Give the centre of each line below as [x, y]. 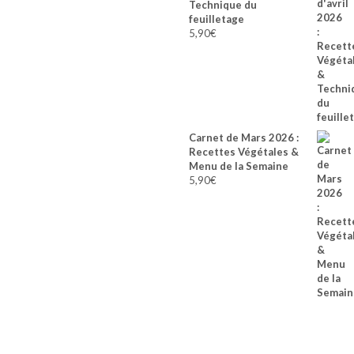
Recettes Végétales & [244, 152]
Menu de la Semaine [239, 166]
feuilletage [217, 19]
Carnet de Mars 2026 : [244, 137]
